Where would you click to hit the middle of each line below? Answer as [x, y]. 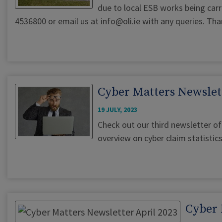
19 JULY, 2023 [117, 110]
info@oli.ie [120, 21]
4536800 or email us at [58, 21]
